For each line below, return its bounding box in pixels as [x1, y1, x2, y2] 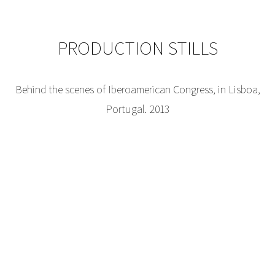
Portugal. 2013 [106, 102, 169, 117]
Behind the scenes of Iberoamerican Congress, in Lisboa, [15, 82, 260, 97]
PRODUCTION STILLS [57, 35, 218, 61]
